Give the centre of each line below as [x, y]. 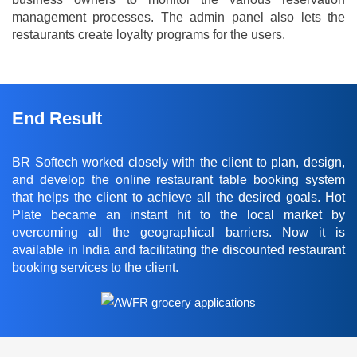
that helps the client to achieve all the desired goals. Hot [178, 198]
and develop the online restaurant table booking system [178, 180]
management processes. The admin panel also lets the [178, 18]
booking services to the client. [95, 268]
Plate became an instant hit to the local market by [178, 215]
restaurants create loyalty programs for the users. [149, 35]
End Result [57, 119]
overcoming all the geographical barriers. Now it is [178, 233]
